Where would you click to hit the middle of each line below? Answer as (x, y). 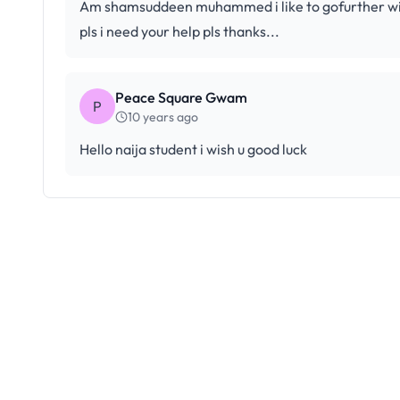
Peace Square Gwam (181, 97)
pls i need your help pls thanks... (179, 31)
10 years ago (163, 117)
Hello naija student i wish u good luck (193, 149)
